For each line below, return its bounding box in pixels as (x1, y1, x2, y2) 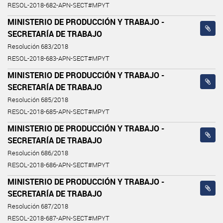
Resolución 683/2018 (7, 42, 68, 51)
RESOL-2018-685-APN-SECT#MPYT (7, 107, 110, 116)
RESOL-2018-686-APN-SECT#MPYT (7, 160, 110, 169)
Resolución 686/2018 (7, 148, 68, 157)
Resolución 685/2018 (7, 95, 68, 104)
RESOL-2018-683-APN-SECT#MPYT (7, 54, 110, 63)
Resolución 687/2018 (7, 202, 68, 211)
